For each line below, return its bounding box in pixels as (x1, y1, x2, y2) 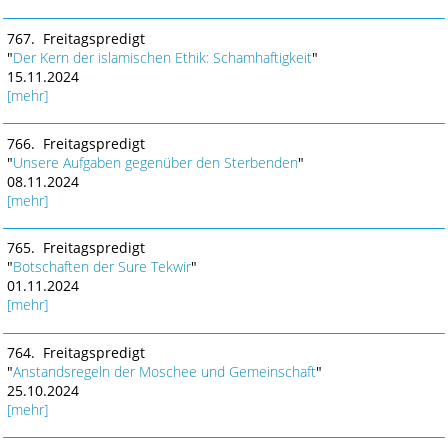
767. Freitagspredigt (6, 28, 145, 48)
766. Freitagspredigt (6, 133, 145, 153)
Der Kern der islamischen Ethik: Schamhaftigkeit (12, 47, 312, 67)
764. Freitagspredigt (6, 343, 145, 363)
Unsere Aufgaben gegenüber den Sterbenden (12, 152, 298, 172)
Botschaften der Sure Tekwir (12, 257, 191, 277)
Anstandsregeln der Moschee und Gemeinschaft (12, 362, 316, 382)
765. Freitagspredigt (6, 238, 145, 258)
